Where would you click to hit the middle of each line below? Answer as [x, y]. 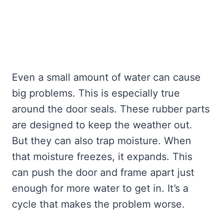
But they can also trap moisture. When [102, 141]
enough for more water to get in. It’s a [100, 189]
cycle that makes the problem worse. [98, 204]
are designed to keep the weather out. [102, 125]
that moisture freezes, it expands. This [102, 157]
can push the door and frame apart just [103, 173]
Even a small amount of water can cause [106, 78]
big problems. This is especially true [96, 93]
